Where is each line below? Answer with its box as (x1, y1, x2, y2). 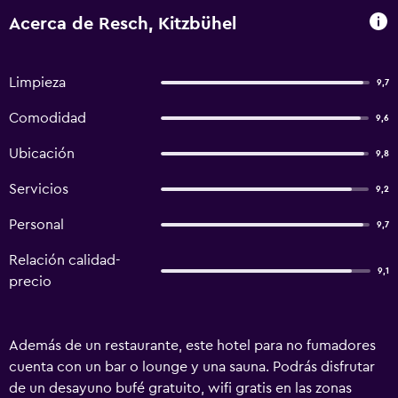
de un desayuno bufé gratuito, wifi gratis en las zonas (9, 381, 352, 395)
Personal (9, 218, 64, 232)
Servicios (9, 182, 68, 196)
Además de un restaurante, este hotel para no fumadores (9, 338, 376, 353)
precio (9, 275, 52, 289)
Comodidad (9, 111, 86, 125)
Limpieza (9, 76, 66, 90)
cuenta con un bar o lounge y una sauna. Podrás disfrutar (9, 360, 375, 374)
